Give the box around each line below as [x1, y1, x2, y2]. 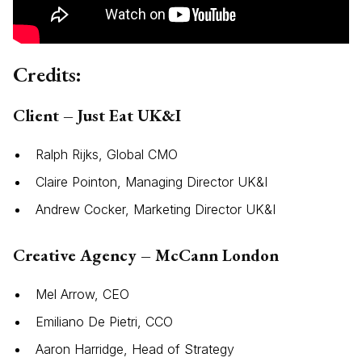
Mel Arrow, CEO [36, 286, 129, 303]
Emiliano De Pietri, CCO [36, 314, 173, 330]
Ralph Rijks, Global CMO [36, 146, 178, 163]
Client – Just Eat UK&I [13, 104, 181, 127]
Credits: [13, 61, 82, 89]
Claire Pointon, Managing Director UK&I [36, 174, 267, 191]
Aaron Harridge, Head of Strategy [36, 341, 234, 358]
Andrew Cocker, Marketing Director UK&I [36, 201, 276, 218]
